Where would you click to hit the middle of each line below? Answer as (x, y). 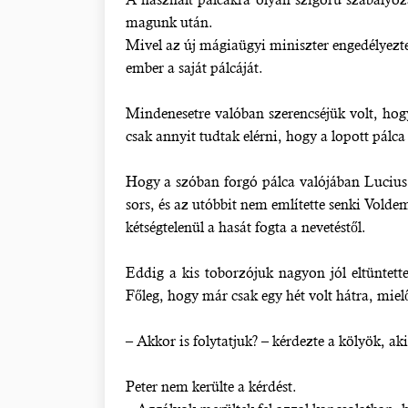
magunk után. (169, 22)
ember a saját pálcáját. (194, 68)
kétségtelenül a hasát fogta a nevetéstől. (245, 227)
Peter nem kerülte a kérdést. (211, 387)
